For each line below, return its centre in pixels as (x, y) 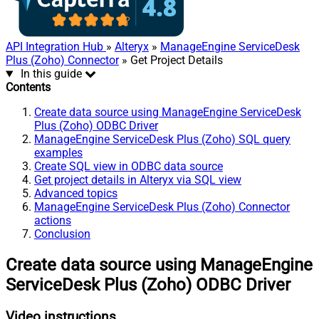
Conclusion (62, 234)
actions (53, 221)
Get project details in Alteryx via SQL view (138, 180)
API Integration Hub (56, 47)
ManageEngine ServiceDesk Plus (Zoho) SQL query (162, 140)
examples (58, 153)
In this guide (51, 74)
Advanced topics (76, 194)
